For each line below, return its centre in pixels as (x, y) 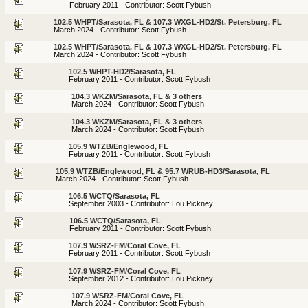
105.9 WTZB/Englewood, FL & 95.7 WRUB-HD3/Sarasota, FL (163, 171)
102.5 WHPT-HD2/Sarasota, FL (122, 72)
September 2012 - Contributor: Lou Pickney (141, 278)
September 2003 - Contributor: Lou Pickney (141, 204)
